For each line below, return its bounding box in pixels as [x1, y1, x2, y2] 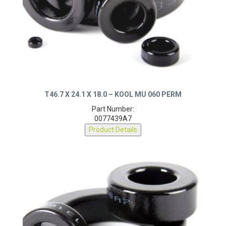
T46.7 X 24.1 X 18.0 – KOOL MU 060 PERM [44, 93, 182, 101]
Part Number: [92, 107, 134, 116]
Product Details [89, 128, 137, 137]
